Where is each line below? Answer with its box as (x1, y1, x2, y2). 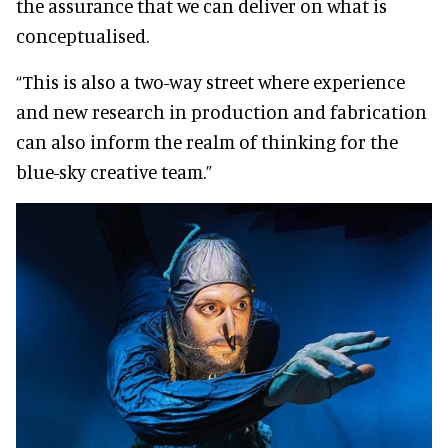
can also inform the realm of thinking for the (16, 129, 398, 153)
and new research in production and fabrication (16, 99, 427, 123)
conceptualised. (16, 23, 149, 47)
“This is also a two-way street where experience (16, 69, 405, 93)
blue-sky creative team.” (16, 159, 212, 183)
